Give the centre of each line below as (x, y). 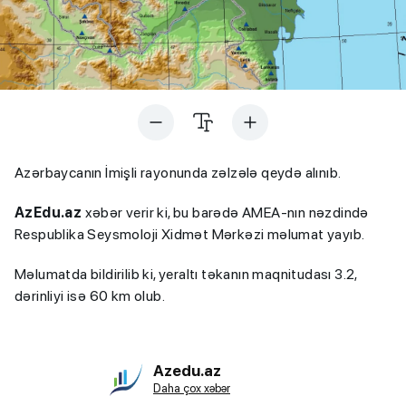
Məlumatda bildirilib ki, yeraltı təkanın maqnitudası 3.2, (186, 274)
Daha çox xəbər (192, 389)
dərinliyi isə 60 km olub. (90, 295)
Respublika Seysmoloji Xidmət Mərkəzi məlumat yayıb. (190, 234)
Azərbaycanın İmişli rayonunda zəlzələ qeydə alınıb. (178, 172)
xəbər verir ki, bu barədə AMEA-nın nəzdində (225, 212)
